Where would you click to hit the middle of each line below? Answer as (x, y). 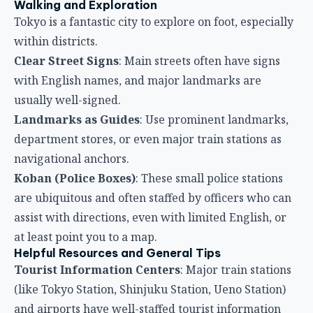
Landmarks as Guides (77, 119)
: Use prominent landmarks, (214, 119)
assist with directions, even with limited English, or (150, 217)
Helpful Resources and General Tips (117, 253)
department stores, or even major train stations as (148, 139)
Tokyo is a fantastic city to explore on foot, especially (154, 21)
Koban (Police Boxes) (75, 178)
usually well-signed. (67, 100)
